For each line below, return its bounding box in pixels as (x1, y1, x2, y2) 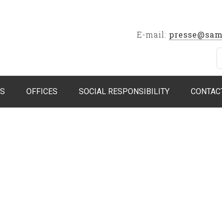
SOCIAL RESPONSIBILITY (79, 87, 169, 96)
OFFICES (26, 87, 57, 96)
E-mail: (137, 29, 169, 40)
